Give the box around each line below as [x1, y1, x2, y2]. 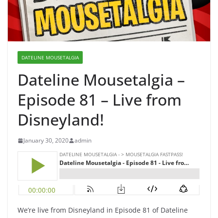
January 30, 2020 [23, 136, 69, 145]
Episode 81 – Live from [18, 89, 182, 110]
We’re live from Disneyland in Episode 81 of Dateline [18, 205, 188, 215]
